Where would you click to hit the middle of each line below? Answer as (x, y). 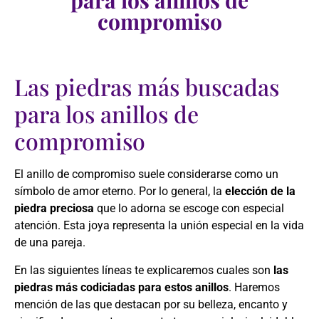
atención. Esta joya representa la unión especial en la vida (159, 226)
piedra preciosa (54, 209)
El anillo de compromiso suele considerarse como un (146, 174)
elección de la (260, 192)
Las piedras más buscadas (147, 87)
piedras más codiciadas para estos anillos (121, 287)
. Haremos (254, 287)
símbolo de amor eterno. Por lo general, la (120, 192)
